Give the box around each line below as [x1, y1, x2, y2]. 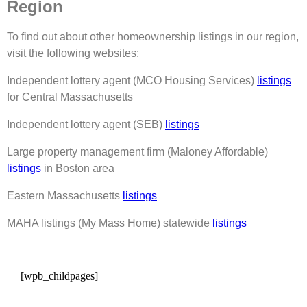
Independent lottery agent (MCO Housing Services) [7, 74, 257, 86]
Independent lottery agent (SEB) [7, 118, 165, 130]
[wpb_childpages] [21, 269, 98, 282]
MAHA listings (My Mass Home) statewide [7, 217, 212, 229]
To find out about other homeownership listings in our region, [7, 30, 299, 42]
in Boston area [41, 162, 114, 174]
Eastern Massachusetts [7, 189, 123, 201]
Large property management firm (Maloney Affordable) [7, 145, 268, 158]
